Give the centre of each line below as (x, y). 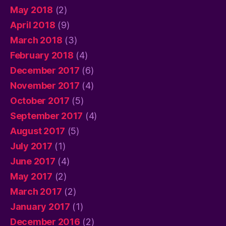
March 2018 (36, 40)
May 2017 (31, 176)
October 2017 (40, 100)
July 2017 (31, 146)
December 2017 (45, 70)
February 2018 (42, 55)
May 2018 (32, 10)
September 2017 (47, 116)
